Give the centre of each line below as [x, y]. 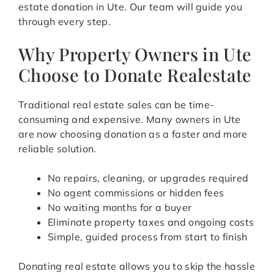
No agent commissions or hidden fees [136, 193]
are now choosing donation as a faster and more [133, 134]
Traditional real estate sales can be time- [117, 105]
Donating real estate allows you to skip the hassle [137, 266]
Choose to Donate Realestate [135, 75]
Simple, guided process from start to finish [148, 237]
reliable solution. [57, 149]
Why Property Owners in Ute [135, 54]
